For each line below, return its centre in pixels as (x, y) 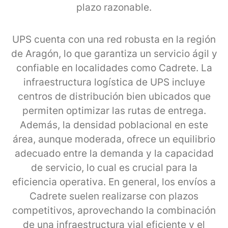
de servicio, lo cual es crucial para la (114, 167)
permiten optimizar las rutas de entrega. (114, 110)
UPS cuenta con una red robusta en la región (114, 39)
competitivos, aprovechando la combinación (114, 210)
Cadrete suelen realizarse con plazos (114, 196)
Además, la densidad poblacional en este (114, 125)
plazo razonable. (114, 7)
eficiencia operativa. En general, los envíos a (114, 182)
